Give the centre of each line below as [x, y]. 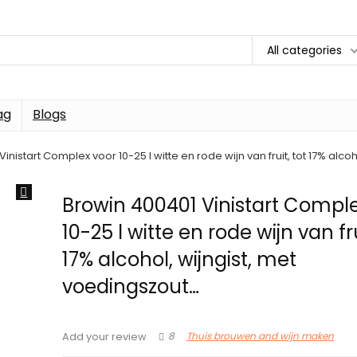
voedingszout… [131, 286]
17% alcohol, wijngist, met [180, 259]
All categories [304, 50]
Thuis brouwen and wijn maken [261, 336]
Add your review [105, 337]
